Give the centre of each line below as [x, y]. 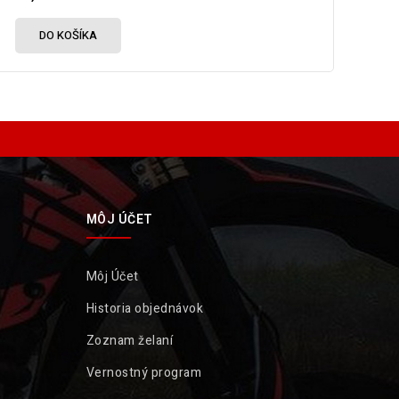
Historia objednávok [145, 309]
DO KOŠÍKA [68, 36]
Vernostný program [144, 373]
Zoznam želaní [130, 341]
